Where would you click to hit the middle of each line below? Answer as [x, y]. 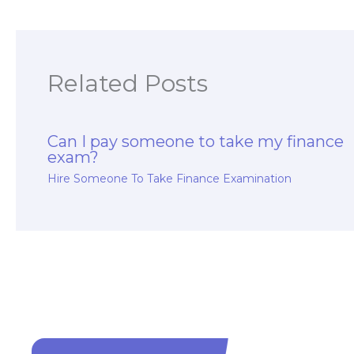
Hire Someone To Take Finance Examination [169, 178]
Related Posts [128, 83]
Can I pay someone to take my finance [196, 141]
